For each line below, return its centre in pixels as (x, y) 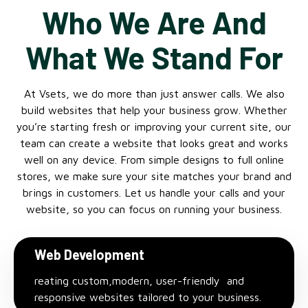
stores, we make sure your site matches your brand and (154, 176)
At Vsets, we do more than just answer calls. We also (154, 93)
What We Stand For (154, 57)
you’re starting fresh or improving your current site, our (154, 126)
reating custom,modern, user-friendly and (139, 281)
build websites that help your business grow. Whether (154, 110)
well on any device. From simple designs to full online (154, 159)
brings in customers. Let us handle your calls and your (154, 192)
